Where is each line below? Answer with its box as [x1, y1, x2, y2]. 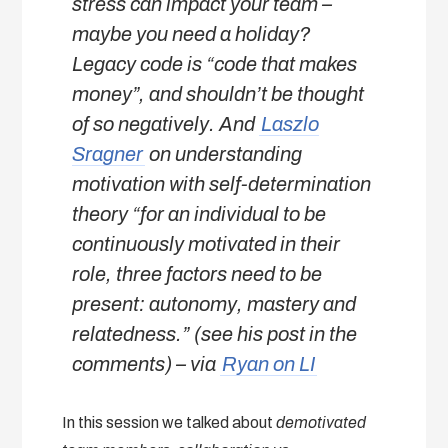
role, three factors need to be [72, 263, 323, 286]
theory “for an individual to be [72, 203, 327, 226]
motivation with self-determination [72, 173, 372, 196]
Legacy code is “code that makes [72, 53, 358, 76]
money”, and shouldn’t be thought [72, 83, 365, 106]
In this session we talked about [62, 414, 277, 432]
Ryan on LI [222, 353, 316, 376]
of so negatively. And [72, 113, 260, 136]
